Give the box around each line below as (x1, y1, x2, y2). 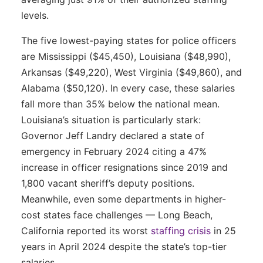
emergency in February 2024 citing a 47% (21, 145, 207, 157)
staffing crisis (151, 224, 211, 237)
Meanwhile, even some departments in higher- (21, 193, 226, 205)
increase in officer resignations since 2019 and (21, 161, 228, 173)
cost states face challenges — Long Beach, (21, 208, 213, 221)
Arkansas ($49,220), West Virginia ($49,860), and (21, 66, 242, 78)
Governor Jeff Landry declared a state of (21, 129, 204, 141)
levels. (21, 9, 49, 21)
